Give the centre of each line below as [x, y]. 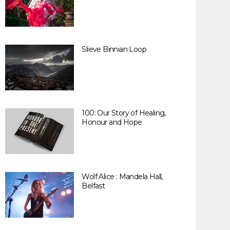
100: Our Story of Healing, [124, 113]
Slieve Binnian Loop [114, 49]
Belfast [93, 186]
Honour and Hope [112, 122]
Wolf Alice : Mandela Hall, [122, 177]
